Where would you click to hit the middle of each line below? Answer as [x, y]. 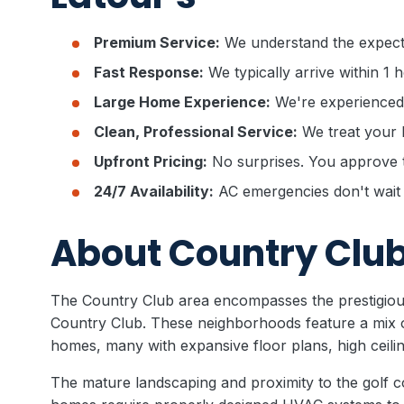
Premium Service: [157, 42]
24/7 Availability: [154, 191]
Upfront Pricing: [151, 161]
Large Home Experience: [182, 102]
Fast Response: [149, 72]
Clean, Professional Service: [196, 132]
